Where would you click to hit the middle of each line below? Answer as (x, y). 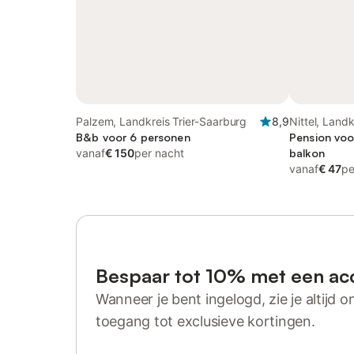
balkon (307, 153)
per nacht (159, 153)
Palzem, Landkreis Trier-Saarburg (162, 121)
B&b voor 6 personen (133, 137)
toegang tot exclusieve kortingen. (205, 321)
